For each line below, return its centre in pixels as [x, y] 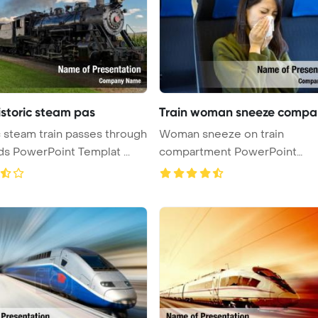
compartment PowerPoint [228, 152]
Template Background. [218, 169]
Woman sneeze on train [221, 134]
